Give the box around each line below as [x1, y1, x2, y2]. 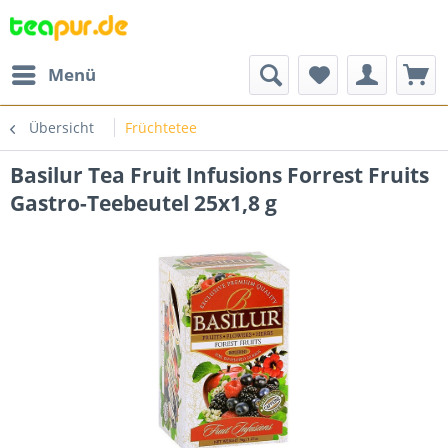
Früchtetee [125, 118, 197, 137]
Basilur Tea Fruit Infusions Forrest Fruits [10, 161, 429, 189]
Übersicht [29, 118, 94, 137]
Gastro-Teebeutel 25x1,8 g [10, 189, 277, 217]
